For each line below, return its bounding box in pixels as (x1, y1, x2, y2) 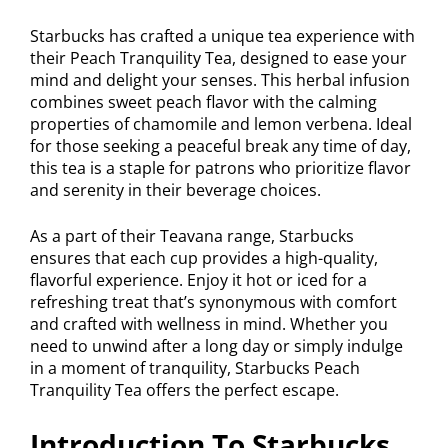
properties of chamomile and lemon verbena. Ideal (30, 113, 412, 136)
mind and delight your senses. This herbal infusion (30, 69, 410, 92)
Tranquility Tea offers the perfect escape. (30, 379, 339, 402)
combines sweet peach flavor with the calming (30, 91, 377, 114)
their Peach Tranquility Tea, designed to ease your (30, 47, 407, 70)
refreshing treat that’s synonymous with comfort (30, 291, 397, 314)
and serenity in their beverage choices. (30, 179, 321, 202)
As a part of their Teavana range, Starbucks (30, 225, 354, 248)
